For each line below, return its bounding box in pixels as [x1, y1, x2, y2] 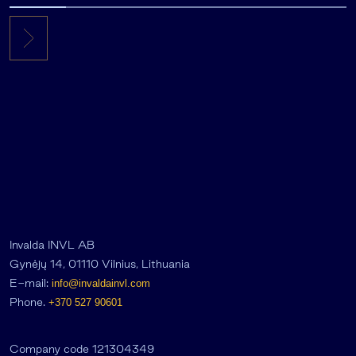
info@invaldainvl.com [52, 277, 150, 290]
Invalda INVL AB [10, 238, 95, 252]
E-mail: [10, 277, 52, 290]
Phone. [10, 296, 48, 309]
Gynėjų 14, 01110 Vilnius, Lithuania [10, 257, 190, 271]
